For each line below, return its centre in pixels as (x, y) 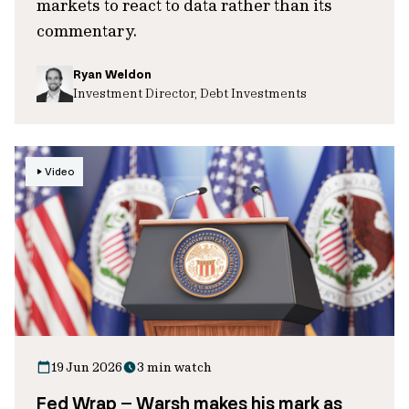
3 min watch (174, 367)
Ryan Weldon (112, 74)
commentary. (87, 31)
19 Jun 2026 (87, 367)
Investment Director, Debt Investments (190, 93)
